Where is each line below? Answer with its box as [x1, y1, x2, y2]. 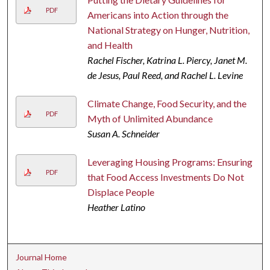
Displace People [87, 186, 154, 198]
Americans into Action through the [87, 8, 228, 20]
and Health [87, 39, 133, 51]
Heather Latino [87, 201, 145, 213]
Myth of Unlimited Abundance [87, 112, 213, 124]
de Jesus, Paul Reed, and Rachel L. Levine [87, 69, 243, 81]
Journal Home [16, 251, 67, 262]
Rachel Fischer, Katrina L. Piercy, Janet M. [87, 54, 247, 66]
